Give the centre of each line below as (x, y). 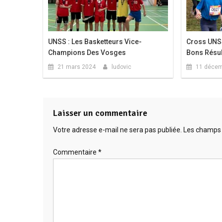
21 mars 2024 (77, 67)
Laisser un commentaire (100, 113)
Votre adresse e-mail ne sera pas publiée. (117, 130)
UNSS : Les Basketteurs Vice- (95, 42)
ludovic (122, 67)
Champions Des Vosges (87, 53)
